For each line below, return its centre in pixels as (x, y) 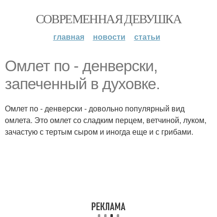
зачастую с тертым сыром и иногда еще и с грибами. (99, 132)
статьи (147, 37)
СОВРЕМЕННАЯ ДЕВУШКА (108, 18)
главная (69, 37)
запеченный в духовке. (82, 84)
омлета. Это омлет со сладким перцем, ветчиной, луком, (106, 120)
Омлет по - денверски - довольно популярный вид (95, 108)
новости (109, 37)
